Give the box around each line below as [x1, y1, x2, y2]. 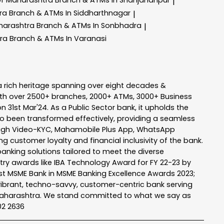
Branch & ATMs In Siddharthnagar [9, 7, 130, 18]
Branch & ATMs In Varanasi [9, 33, 106, 44]
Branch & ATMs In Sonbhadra [36, 20, 141, 31]
